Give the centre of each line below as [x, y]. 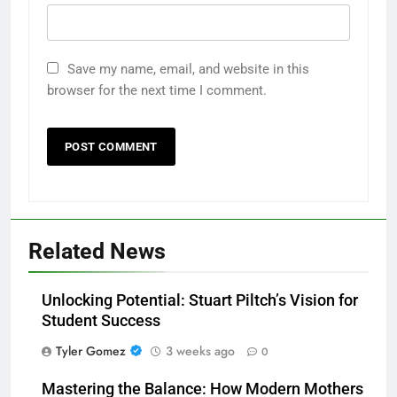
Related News [97, 251]
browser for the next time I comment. [157, 90]
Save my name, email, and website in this [188, 69]
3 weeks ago [200, 350]
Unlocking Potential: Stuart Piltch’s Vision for [200, 300]
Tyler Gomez [91, 350]
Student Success [101, 320]
